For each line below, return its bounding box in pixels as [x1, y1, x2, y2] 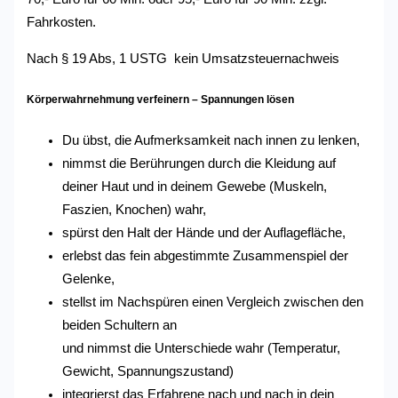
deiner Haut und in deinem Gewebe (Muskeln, [62, 179, 328, 195]
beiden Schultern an [62, 318, 178, 333]
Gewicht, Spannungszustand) [62, 364, 235, 379]
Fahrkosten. [27, 15, 97, 30]
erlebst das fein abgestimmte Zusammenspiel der [62, 249, 349, 264]
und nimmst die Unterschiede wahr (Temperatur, [62, 341, 341, 356]
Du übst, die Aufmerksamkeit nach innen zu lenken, [62, 133, 361, 148]
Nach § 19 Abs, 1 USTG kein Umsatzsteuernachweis [27, 51, 340, 66]
